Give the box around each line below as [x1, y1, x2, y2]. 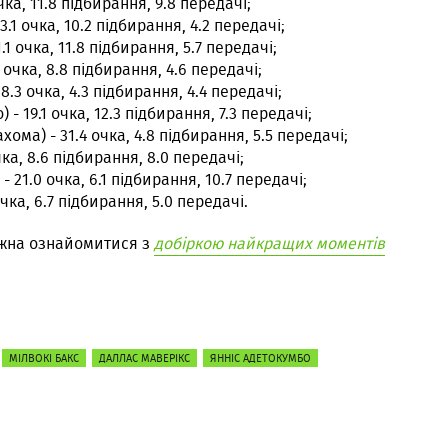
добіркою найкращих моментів [154, 232, 385, 255]
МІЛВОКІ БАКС [9, 350, 79, 366]
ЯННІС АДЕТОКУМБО [210, 350, 311, 366]
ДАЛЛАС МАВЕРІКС [99, 350, 190, 366]
